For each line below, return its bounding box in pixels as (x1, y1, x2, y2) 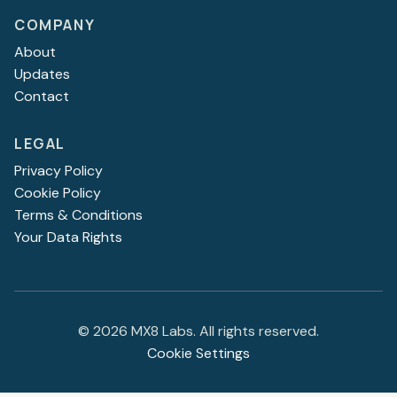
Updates (14, 64, 70, 83)
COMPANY (14, 14, 96, 35)
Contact (14, 86, 69, 105)
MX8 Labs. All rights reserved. (128, 321, 319, 340)
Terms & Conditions (14, 205, 143, 224)
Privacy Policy (14, 160, 103, 180)
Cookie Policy (14, 183, 101, 202)
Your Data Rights (14, 227, 122, 246)
